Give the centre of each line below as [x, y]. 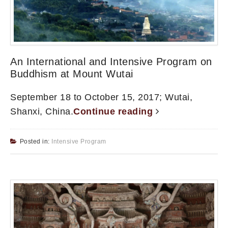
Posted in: [35, 141]
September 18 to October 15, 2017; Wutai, [101, 97]
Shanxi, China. [42, 111]
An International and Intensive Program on [111, 61]
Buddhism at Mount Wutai [72, 74]
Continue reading [115, 111]
